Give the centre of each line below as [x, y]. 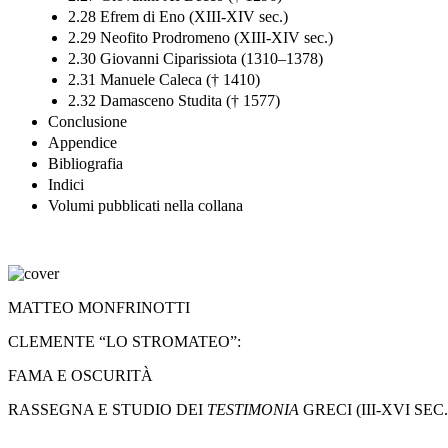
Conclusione [87, 121]
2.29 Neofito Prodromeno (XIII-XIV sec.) [200, 37]
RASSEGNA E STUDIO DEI [107, 409]
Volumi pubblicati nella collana [145, 205]
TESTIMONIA [253, 409]
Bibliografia [85, 163]
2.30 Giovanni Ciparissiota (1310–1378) [195, 58]
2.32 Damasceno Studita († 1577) [174, 100]
